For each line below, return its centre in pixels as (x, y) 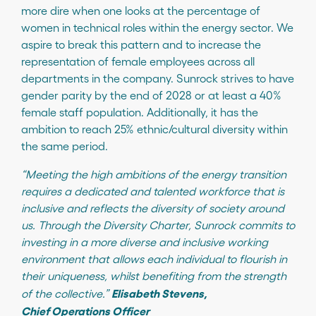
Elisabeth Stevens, (159, 292)
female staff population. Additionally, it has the (140, 111)
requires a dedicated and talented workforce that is (153, 190)
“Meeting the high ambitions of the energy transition (154, 174)
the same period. (65, 145)
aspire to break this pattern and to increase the (141, 44)
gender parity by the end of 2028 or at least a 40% (151, 95)
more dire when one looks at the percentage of (141, 10)
